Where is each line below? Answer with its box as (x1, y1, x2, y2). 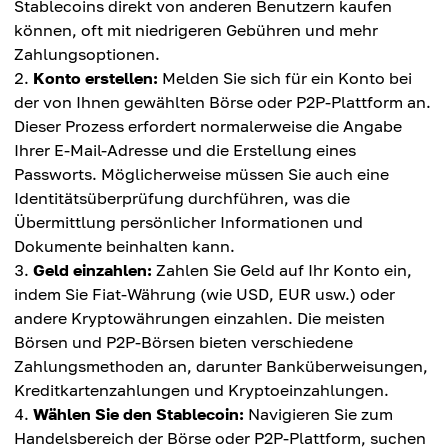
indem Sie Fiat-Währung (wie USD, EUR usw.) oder (14, 284, 395, 305)
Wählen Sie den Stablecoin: (33, 404, 244, 425)
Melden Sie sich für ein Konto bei (158, 68, 412, 89)
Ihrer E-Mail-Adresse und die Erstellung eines (14, 140, 356, 161)
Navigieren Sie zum (244, 404, 393, 425)
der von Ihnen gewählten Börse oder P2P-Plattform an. (14, 92, 431, 113)
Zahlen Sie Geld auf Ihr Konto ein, (152, 260, 412, 281)
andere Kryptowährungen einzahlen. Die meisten (14, 308, 385, 329)
